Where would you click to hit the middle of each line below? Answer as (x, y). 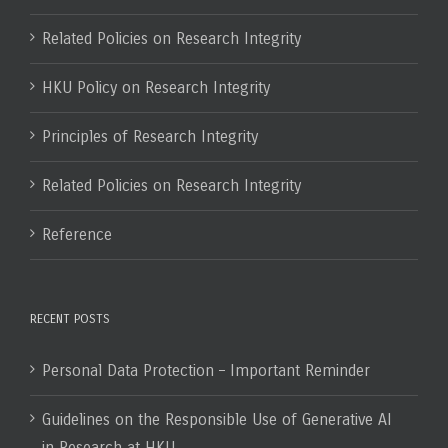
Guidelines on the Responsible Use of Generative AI (217, 419)
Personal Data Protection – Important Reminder (206, 370)
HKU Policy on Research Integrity (156, 87)
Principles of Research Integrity (150, 136)
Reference (77, 234)
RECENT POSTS (70, 319)
